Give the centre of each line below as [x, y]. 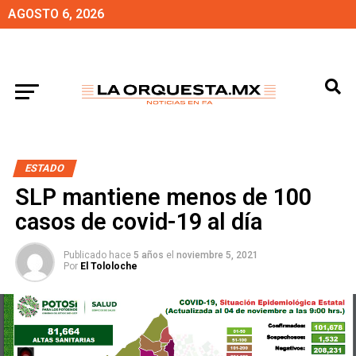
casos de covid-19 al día [138, 222]
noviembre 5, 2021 [217, 255]
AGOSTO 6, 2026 [56, 14]
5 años [148, 255]
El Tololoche [108, 266]
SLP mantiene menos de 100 [163, 197]
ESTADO [44, 168]
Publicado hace [97, 255]
